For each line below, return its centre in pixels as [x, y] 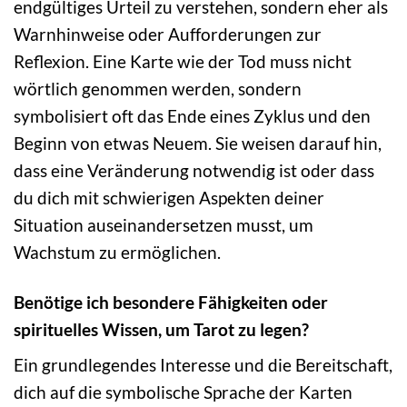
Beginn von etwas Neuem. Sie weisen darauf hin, [198, 143]
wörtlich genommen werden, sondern [158, 88]
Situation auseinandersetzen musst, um [164, 224]
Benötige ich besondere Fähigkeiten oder [171, 302]
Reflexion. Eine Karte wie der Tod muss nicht [183, 61]
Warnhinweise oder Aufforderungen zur [168, 34]
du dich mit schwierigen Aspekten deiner [169, 197]
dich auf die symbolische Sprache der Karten [183, 392]
